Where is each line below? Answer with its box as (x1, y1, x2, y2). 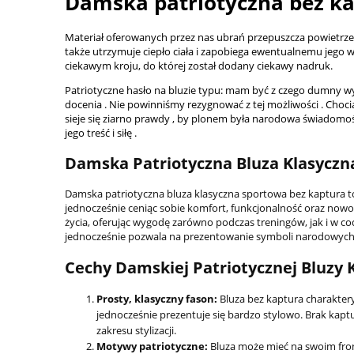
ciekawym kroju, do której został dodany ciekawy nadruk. (65, 58, 333, 73)
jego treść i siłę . (65, 126, 137, 141)
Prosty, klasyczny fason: (96, 291, 217, 306)
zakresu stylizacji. (96, 322, 176, 337)
